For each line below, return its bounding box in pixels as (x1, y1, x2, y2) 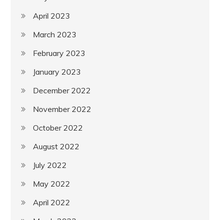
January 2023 (33, 66, 82, 77)
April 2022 (33, 197, 71, 207)
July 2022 (33, 160, 67, 170)
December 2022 (33, 85, 91, 95)
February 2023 (33, 48, 86, 58)
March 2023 (33, 29, 77, 39)
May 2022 (33, 178, 71, 189)
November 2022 (33, 104, 92, 114)
